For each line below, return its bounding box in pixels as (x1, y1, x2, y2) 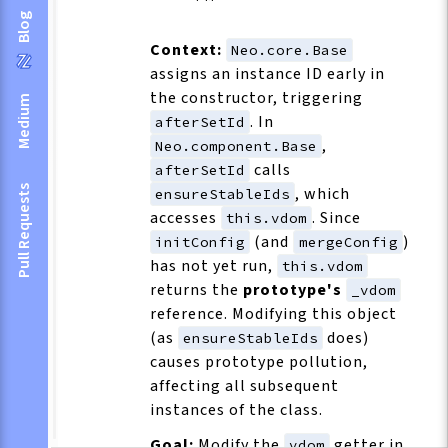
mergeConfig (298, 233, 398, 252)
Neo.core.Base (231, 41, 349, 60)
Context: (150, 39, 222, 62)
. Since (312, 207, 362, 230)
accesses (150, 207, 221, 230)
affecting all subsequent (150, 375, 339, 398)
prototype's (243, 279, 342, 302)
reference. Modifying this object (150, 303, 397, 326)
